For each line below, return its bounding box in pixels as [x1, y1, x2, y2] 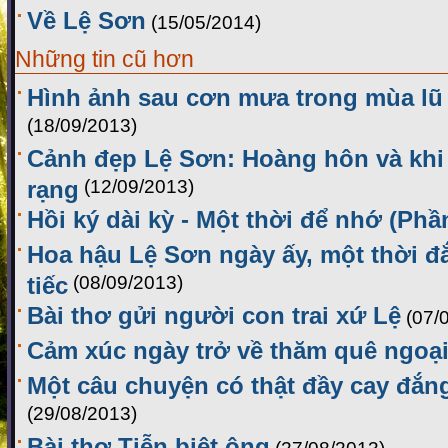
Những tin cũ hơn [15, 46, 194, 73]
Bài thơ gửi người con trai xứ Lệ [27, 302, 401, 330]
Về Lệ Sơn [27, 7, 146, 35]
